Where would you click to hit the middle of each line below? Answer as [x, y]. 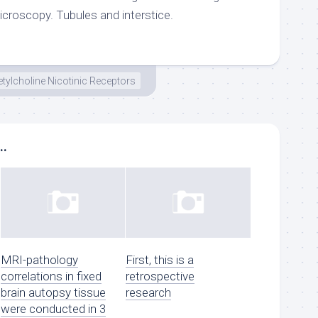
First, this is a [160, 259]
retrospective [160, 276]
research [149, 292]
